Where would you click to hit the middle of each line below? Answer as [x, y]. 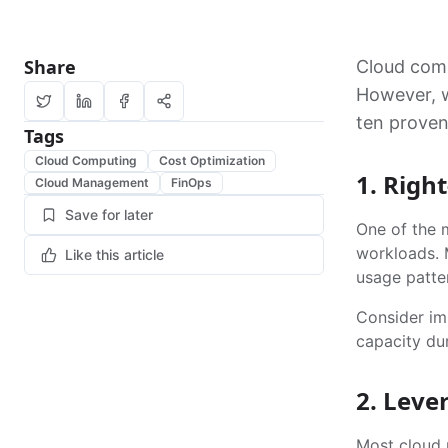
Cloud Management [92, 182]
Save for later [109, 214]
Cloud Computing [86, 160]
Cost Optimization [212, 160]
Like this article [114, 254]
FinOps [191, 182]
